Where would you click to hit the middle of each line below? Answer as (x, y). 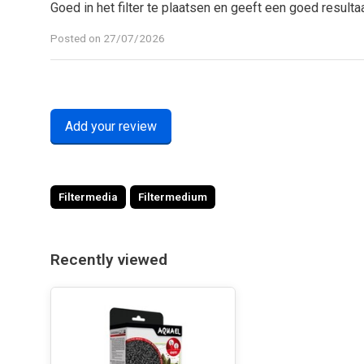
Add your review (111, 126)
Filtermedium (173, 197)
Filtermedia (88, 197)
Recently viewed (109, 260)
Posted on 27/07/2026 (108, 38)
